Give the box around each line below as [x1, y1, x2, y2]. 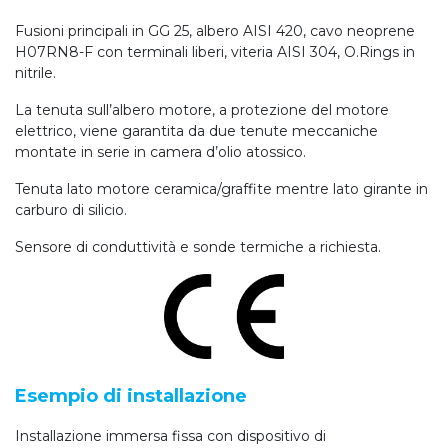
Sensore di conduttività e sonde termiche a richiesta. [15, 237, 381, 256]
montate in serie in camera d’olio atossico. [15, 142, 306, 161]
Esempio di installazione [15, 385, 247, 408]
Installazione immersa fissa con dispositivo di [15, 427, 326, 446]
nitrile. [15, 63, 56, 82]
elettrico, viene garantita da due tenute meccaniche [15, 121, 378, 140]
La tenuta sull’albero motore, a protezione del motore [15, 100, 389, 119]
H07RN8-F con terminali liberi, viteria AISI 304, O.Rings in [15, 42, 415, 61]
